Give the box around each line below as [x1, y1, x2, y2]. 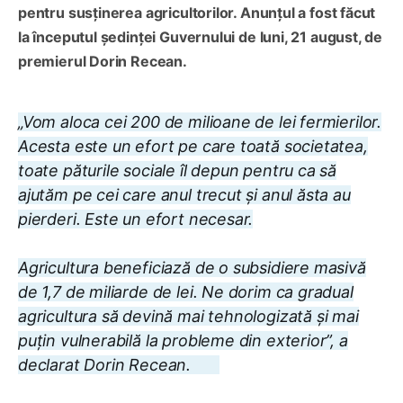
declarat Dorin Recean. [18, 355, 192, 375]
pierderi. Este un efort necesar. [18, 210, 254, 229]
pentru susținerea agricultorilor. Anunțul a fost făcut [18, 4, 376, 22]
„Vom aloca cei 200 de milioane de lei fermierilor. [18, 112, 382, 132]
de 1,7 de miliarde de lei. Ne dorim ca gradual [18, 282, 354, 302]
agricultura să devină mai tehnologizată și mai [18, 307, 359, 327]
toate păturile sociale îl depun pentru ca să [18, 161, 337, 181]
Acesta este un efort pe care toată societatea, [18, 137, 368, 157]
